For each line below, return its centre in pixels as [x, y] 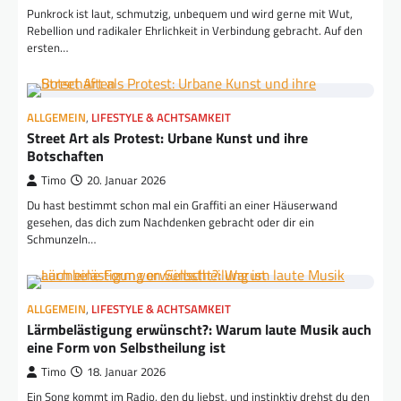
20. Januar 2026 [126, 181]
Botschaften [65, 156]
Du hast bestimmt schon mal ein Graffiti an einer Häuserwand [182, 205]
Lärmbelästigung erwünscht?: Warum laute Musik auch [199, 330]
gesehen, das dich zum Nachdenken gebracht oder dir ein [171, 222]
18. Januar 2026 [126, 372]
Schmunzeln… [61, 239]
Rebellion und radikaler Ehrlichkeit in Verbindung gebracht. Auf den [195, 31]
